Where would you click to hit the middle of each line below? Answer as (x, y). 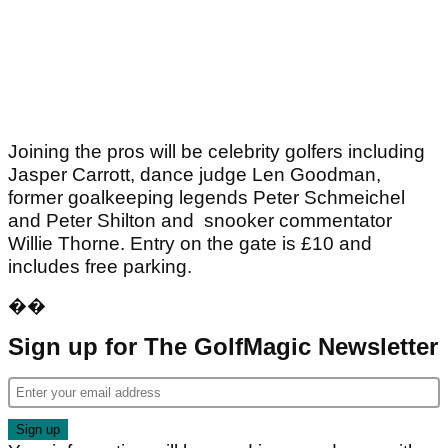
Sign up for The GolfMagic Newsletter (223, 346)
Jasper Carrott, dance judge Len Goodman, (194, 174)
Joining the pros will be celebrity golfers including (216, 151)
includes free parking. (100, 266)
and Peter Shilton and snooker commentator (200, 220)
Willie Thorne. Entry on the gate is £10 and (190, 243)
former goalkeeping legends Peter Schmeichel (206, 197)
